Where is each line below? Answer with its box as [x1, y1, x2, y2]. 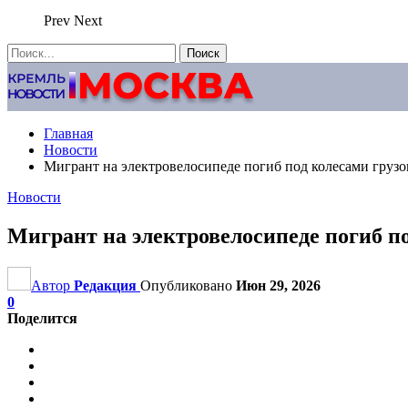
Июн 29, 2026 [236, 277, 321, 293]
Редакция [74, 277, 137, 293]
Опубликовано [140, 277, 236, 293]
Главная [44, 126, 93, 141]
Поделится [7, 310, 77, 326]
